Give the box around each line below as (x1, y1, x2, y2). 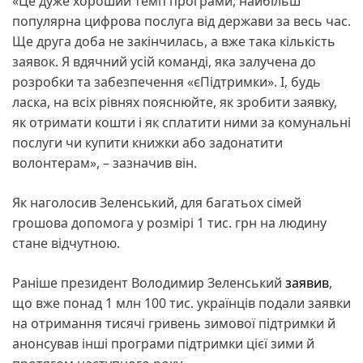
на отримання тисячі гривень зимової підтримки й (12, 314, 335, 332)
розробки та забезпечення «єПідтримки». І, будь (12, 72, 321, 91)
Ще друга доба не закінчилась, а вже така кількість (12, 32, 335, 50)
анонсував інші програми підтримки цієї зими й (12, 334, 314, 352)
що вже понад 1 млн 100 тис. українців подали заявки (12, 293, 351, 312)
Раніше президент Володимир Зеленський (12, 273, 285, 292)
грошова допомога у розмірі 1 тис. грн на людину (12, 213, 327, 232)
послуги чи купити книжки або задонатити (12, 133, 283, 152)
